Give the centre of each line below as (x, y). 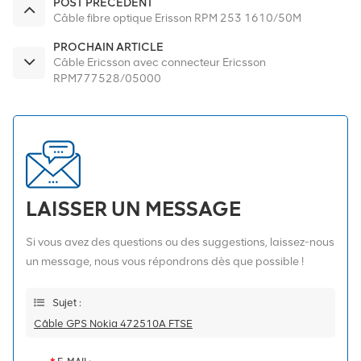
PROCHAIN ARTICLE (108, 46)
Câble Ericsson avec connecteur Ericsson (160, 62)
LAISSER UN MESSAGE (133, 208)
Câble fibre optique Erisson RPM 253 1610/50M (177, 18)
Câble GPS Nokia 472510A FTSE (113, 323)
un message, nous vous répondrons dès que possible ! (165, 261)
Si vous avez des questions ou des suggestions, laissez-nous (180, 242)
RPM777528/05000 (107, 78)
